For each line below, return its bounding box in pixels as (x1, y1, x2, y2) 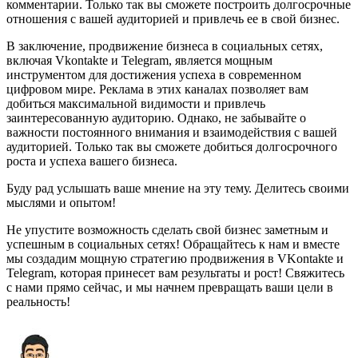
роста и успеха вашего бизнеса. (6, 153, 177, 168)
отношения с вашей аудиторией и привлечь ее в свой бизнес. (6, 11, 340, 26)
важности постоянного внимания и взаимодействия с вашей (6, 125, 337, 139)
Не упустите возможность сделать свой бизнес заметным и (6, 222, 328, 237)
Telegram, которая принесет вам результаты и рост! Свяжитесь (6, 265, 344, 280)
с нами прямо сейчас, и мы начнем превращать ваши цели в (6, 280, 333, 294)
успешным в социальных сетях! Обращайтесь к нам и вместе (6, 237, 340, 251)
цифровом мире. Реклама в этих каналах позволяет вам (6, 82, 308, 96)
